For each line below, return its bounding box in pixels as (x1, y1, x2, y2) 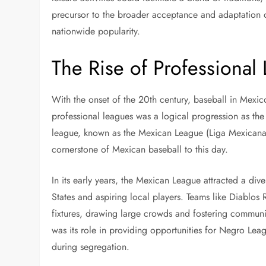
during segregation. (52, 240, 130, 254)
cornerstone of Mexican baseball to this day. (52, 142, 229, 157)
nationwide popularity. (52, 24, 141, 39)
